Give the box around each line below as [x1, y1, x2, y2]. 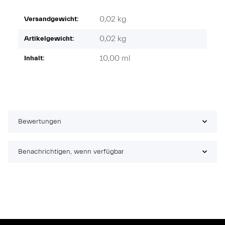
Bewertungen [18, 117, 61, 126]
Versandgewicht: [24, 15, 78, 23]
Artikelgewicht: [24, 34, 74, 43]
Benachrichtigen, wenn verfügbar [18, 147, 124, 156]
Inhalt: [24, 54, 44, 62]
